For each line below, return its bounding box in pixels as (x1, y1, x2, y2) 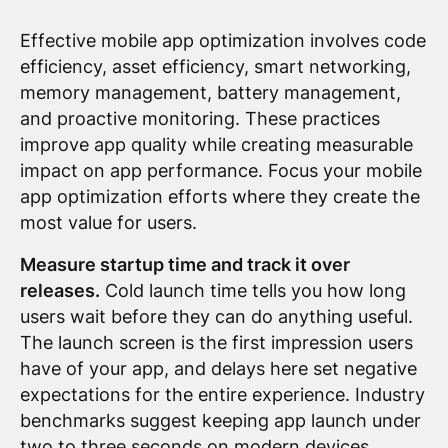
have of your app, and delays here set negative (19, 358, 417, 380)
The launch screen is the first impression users (19, 332, 413, 354)
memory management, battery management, (19, 82, 401, 104)
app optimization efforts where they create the (19, 186, 420, 208)
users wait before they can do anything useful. (19, 306, 413, 328)
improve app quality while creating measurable (19, 134, 413, 156)
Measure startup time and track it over (19, 254, 350, 276)
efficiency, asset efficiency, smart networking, (19, 56, 411, 78)
